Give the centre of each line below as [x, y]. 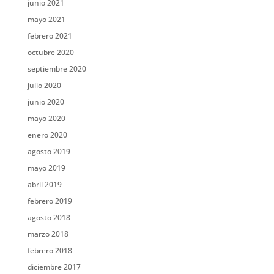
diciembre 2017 [54, 267]
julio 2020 [44, 85]
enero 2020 [47, 135]
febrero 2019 [50, 201]
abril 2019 [44, 184]
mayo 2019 [46, 168]
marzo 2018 [48, 234]
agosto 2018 [49, 217]
